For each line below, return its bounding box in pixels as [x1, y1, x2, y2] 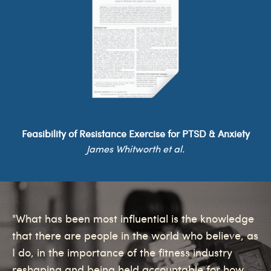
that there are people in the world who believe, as [12, 231, 258, 243]
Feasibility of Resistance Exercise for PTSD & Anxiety [21, 129, 250, 140]
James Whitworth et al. [87, 145, 184, 155]
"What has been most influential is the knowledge [12, 214, 254, 226]
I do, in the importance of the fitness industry [12, 248, 232, 260]
